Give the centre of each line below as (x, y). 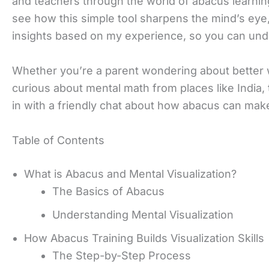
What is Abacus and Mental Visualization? (130, 174)
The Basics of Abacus (108, 191)
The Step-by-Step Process (122, 255)
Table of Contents (58, 140)
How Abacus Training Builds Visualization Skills (144, 238)
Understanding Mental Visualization (143, 214)
